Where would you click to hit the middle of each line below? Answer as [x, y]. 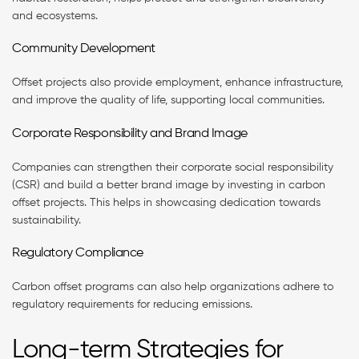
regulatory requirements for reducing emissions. [134, 305]
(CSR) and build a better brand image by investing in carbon [169, 185]
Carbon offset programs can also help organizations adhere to [173, 287]
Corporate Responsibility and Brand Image [131, 133]
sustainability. [48, 220]
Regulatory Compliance [79, 254]
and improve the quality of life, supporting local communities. [170, 101]
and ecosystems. [56, 16]
